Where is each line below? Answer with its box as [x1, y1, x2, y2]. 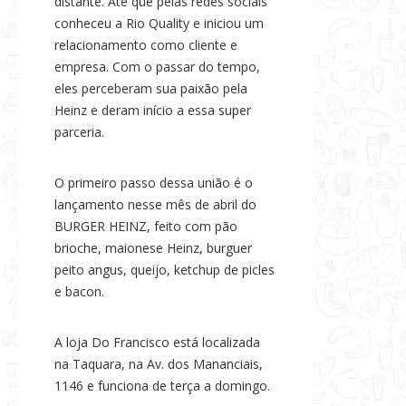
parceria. [54, 123, 104, 141]
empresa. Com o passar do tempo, [54, 58, 260, 76]
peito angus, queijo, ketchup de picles [54, 261, 275, 279]
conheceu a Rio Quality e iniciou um [54, 14, 264, 33]
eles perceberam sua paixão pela [54, 80, 247, 98]
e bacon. [54, 283, 104, 301]
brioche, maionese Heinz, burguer [54, 239, 252, 257]
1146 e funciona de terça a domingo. [54, 377, 270, 395]
